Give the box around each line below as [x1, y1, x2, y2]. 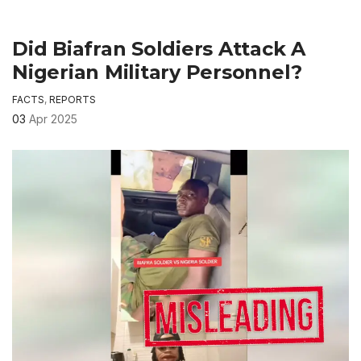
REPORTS [49, 93, 96, 106]
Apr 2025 [29, 112, 77, 127]
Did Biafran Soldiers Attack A [12, 37, 306, 61]
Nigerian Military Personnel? [12, 60, 302, 85]
